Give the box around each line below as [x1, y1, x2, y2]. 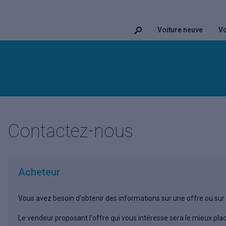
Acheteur [18, 166, 60, 178]
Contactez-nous [8, 121, 133, 142]
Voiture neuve [157, 26, 203, 34]
